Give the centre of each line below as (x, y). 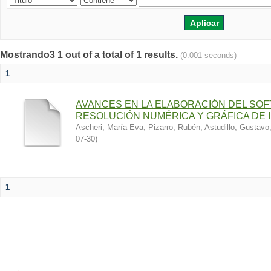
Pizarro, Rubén (174, 127)
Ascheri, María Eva (109, 127)
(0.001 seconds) (208, 55)
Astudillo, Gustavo (237, 127)
